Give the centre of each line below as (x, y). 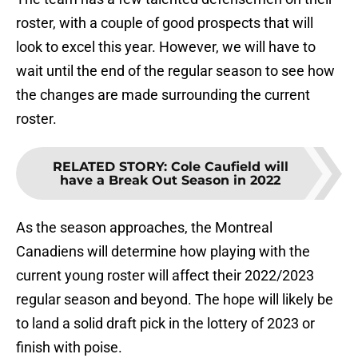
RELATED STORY (108, 167)
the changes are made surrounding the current (163, 95)
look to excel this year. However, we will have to (166, 47)
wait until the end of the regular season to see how (175, 71)
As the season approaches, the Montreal (144, 228)
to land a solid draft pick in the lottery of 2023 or (165, 324)
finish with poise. (69, 348)
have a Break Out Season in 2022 (170, 181)
